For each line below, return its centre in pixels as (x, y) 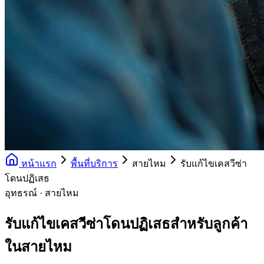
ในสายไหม (38, 247)
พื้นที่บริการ (94, 164)
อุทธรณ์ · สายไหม (42, 193)
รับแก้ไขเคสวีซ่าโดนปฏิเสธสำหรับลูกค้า (126, 224)
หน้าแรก (38, 164)
